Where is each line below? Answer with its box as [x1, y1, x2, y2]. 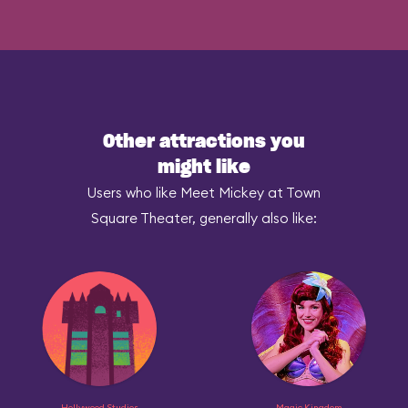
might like [158, 158, 250, 177]
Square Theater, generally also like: [91, 209, 317, 227]
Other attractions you [103, 133, 305, 151]
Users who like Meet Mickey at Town [87, 184, 321, 201]
